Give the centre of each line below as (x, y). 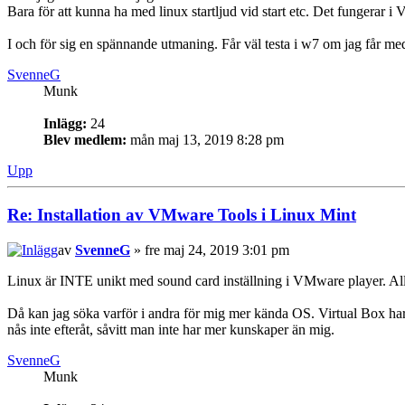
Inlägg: (65, 124)
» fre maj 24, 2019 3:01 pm (210, 250)
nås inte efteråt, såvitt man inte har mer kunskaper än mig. (171, 329)
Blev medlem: (85, 140)
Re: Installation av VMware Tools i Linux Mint (182, 214)
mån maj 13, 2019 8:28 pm (205, 140)
